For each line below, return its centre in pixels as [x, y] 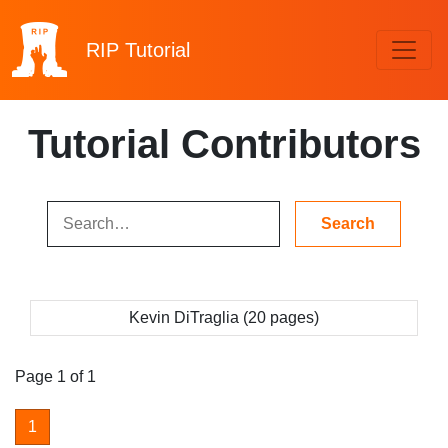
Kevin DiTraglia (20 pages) [224, 317]
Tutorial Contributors [224, 144]
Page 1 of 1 [55, 376]
